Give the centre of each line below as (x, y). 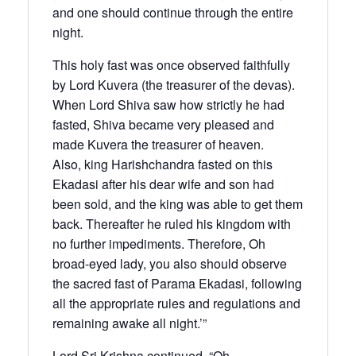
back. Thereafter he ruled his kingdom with (172, 223)
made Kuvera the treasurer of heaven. (158, 144)
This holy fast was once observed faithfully (171, 64)
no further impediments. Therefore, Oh (159, 243)
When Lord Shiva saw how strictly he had (168, 104)
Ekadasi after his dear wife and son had (163, 184)
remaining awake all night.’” (130, 323)
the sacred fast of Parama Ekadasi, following (177, 283)
